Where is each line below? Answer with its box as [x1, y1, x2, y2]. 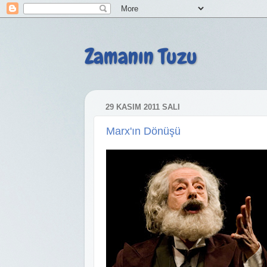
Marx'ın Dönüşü [106, 125, 181, 137]
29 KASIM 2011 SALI [105, 103, 180, 112]
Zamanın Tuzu [85, 43, 197, 70]
